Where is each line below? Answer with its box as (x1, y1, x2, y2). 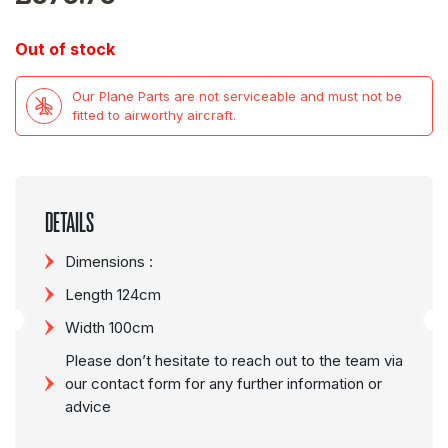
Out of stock (15, 39, 115, 59)
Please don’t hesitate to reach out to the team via (65, 351, 403, 370)
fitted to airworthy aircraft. (72, 107, 236, 123)
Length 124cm (65, 285, 161, 304)
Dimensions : (65, 252, 153, 271)
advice (65, 397, 111, 416)
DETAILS (45, 208, 94, 238)
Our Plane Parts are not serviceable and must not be (72, 88, 402, 104)
